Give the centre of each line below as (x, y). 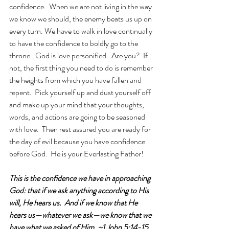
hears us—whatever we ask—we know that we (81, 215)
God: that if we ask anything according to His (80, 190)
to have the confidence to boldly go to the (74, 43)
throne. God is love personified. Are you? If (79, 55)
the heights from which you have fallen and (76, 80)
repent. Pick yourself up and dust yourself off (81, 92)
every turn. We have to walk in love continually (82, 31)
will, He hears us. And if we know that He (74, 203)
